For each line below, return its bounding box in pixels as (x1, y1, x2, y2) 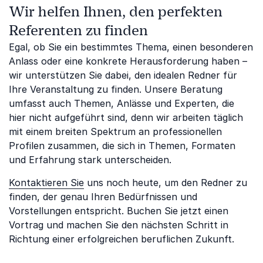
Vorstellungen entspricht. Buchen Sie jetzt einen (9, 205, 228, 217)
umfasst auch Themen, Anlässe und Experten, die (9, 97, 234, 109)
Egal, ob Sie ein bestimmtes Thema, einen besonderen (9, 41, 253, 53)
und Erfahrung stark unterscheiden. (9, 154, 171, 166)
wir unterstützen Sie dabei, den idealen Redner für (9, 69, 237, 81)
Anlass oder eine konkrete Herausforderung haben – (9, 55, 247, 67)
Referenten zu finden (9, 22, 148, 39)
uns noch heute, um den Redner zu (84, 177, 247, 188)
